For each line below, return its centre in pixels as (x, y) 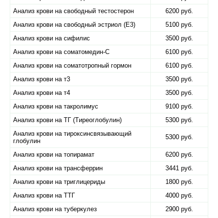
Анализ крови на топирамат (54, 154)
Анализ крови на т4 (42, 93)
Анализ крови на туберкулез (55, 209)
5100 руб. (179, 25)
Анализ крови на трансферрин (58, 168)
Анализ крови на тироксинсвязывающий (72, 134)
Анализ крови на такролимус (56, 106)
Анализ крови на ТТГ (44, 195)
